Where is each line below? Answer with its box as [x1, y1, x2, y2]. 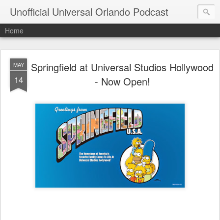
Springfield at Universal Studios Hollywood [31, 60, 214, 74]
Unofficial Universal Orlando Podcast [10, 4, 168, 19]
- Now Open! [94, 74, 150, 88]
